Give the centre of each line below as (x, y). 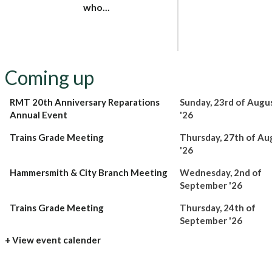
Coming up (49, 77)
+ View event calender (53, 240)
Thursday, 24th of (217, 207)
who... (97, 7)
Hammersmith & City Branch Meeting (88, 172)
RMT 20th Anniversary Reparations (84, 102)
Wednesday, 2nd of (220, 172)
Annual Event (38, 114)
